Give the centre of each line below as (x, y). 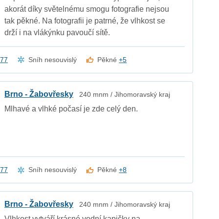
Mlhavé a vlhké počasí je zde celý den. (71, 109)
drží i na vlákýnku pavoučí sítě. (57, 32)
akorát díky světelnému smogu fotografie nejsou (87, 9)
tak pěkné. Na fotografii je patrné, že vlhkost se (85, 21)
